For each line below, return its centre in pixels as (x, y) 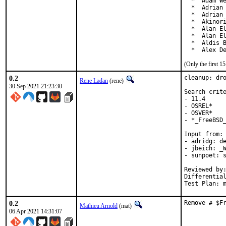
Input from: (204, 134)
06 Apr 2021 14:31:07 (36, 211)
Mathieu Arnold (99, 206)
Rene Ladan (94, 81)
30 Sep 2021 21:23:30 (36, 86)
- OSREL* (198, 106)
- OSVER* (198, 113)
